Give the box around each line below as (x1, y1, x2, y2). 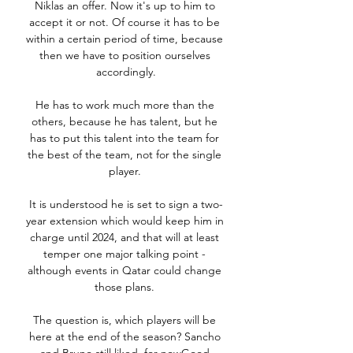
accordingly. (96, 65, 156, 80)
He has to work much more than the (35, 98, 214, 113)
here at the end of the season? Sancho (28, 329, 221, 344)
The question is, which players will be (33, 313, 216, 328)
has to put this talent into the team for (30, 131, 219, 146)
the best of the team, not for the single (28, 147, 221, 162)
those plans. (95, 280, 158, 295)
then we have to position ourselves (39, 48, 210, 63)
